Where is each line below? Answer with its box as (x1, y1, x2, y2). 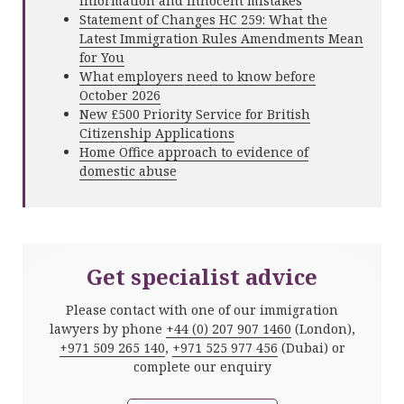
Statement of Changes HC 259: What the (79, 11, 327, 28)
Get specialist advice (87, 262, 317, 291)
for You (79, 49, 124, 66)
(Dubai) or (277, 339, 345, 356)
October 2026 (79, 87, 161, 104)
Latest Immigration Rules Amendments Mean (79, 30, 363, 47)
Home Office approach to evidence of (79, 143, 308, 161)
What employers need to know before (79, 68, 316, 85)
